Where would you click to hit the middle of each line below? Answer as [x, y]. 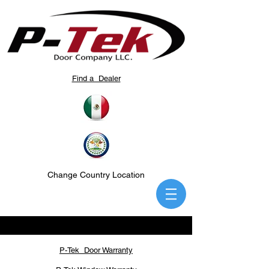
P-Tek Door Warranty [96, 250]
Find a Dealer [96, 78]
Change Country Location [96, 175]
